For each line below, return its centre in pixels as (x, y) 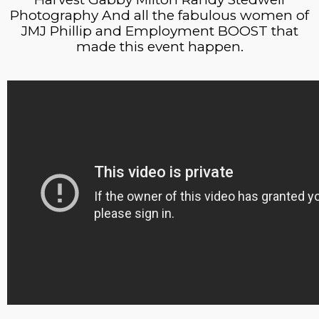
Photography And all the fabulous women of (159, 15)
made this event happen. (159, 47)
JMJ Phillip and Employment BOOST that (159, 31)
